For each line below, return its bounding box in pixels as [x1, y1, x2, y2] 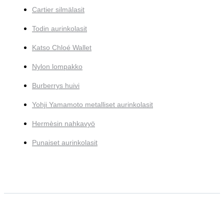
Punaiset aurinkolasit [32, 138, 97, 147]
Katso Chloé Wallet [32, 43, 91, 52]
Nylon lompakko [32, 62, 82, 71]
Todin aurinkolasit [32, 24, 87, 33]
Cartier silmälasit [32, 5, 84, 14]
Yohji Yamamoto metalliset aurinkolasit [32, 100, 153, 109]
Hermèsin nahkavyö [32, 119, 95, 128]
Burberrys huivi [32, 81, 79, 90]
